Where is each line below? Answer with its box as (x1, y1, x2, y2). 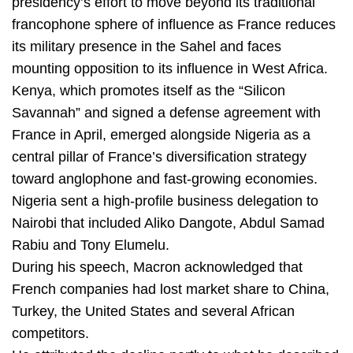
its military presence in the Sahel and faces (12, 39, 281, 55)
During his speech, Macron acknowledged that (12, 259, 303, 276)
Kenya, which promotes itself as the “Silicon (12, 83, 285, 99)
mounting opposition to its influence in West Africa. (12, 61, 328, 77)
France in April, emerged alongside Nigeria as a (12, 127, 310, 143)
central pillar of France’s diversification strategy (12, 149, 307, 165)
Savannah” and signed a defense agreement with (12, 105, 321, 121)
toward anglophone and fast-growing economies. (12, 171, 318, 188)
